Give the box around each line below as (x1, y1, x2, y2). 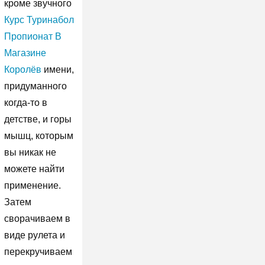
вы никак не (4, 147, 56, 157)
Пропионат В (4, 31, 62, 41)
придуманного (4, 80, 67, 91)
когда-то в (4, 97, 47, 108)
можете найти (4, 163, 64, 174)
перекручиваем (4, 246, 72, 257)
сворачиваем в (4, 213, 70, 224)
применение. (4, 180, 61, 190)
